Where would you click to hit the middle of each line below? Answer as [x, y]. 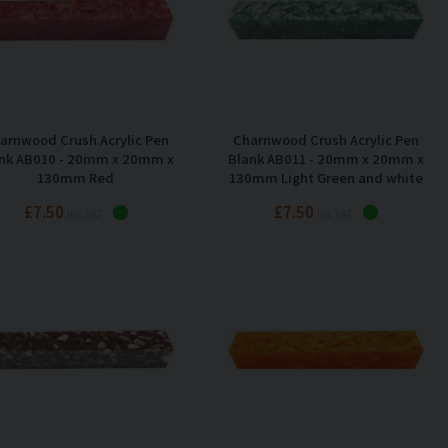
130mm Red [75, 177]
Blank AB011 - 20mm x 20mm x [325, 158]
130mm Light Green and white [325, 177]
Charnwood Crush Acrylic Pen [325, 139]
